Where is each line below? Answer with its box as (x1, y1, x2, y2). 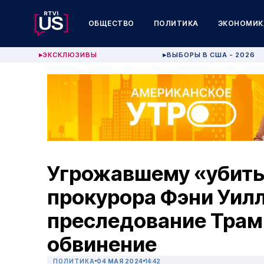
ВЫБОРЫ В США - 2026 (167, 51, 256, 59)
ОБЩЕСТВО (88, 19, 134, 28)
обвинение (47, 232, 157, 257)
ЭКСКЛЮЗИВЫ (42, 51, 97, 59)
